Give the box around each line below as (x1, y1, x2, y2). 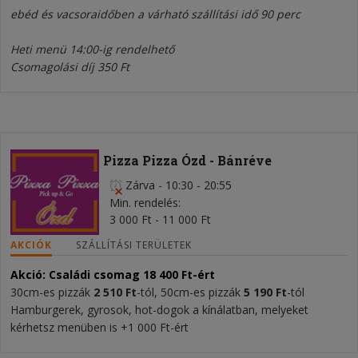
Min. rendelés (109, 194, 178, 210)
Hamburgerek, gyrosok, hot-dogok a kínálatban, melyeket (10, 301, 308, 317)
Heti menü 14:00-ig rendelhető (10, 41, 174, 57)
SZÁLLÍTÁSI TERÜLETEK (76, 237, 192, 252)
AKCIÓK (10, 237, 52, 252)
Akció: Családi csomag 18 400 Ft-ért (10, 266, 215, 282)
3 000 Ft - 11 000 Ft (109, 211, 211, 227)
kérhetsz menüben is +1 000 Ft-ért (10, 319, 189, 335)
